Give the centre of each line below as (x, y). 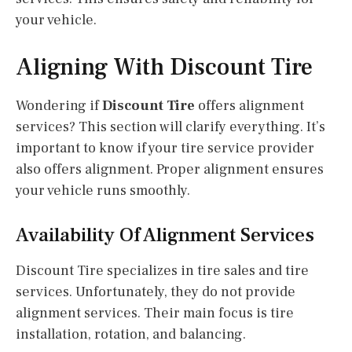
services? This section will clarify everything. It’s (170, 126)
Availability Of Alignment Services (165, 235)
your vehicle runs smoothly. (103, 190)
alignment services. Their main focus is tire (155, 313)
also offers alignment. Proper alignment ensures (170, 169)
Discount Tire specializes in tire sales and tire (162, 270)
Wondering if (59, 105)
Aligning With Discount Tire (164, 67)
